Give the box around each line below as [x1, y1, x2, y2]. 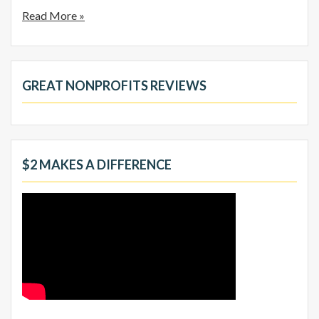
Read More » [22, 8, 85, 22]
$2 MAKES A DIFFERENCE [22, 156, 172, 172]
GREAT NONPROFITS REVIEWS [22, 77, 206, 93]
